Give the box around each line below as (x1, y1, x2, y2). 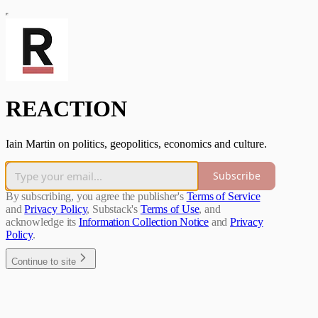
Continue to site (11, 256, 76, 267)
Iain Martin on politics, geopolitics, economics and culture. (6, 137, 267, 150)
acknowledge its (6, 215, 77, 228)
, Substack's (87, 202, 138, 215)
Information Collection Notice (78, 215, 209, 228)
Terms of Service (186, 190, 261, 202)
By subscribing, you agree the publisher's (6, 190, 184, 202)
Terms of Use (140, 202, 199, 215)
